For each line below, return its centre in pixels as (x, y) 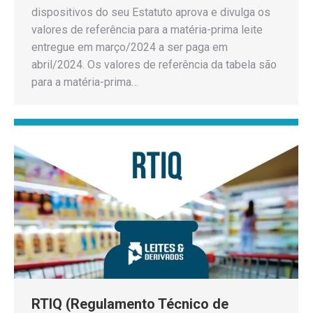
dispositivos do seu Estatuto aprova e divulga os (151, 12)
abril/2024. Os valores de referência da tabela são (154, 64)
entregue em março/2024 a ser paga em (130, 47)
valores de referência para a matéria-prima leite (147, 29)
